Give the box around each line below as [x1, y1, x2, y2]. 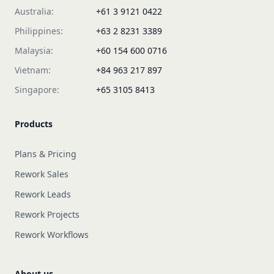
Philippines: [15, 25, 63, 37]
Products [15, 118, 53, 130]
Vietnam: [15, 64, 51, 76]
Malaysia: [15, 45, 53, 56]
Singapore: [15, 84, 59, 95]
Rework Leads [15, 188, 71, 200]
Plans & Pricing [15, 148, 76, 160]
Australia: [15, 6, 54, 17]
